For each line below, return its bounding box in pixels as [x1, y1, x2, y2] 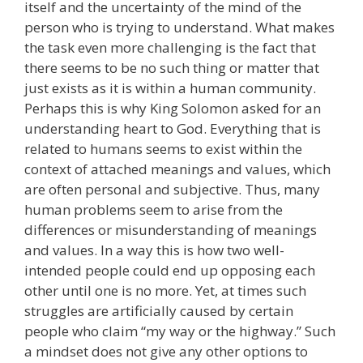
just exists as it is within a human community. [24, 79, 316, 98]
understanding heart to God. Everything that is [24, 119, 321, 139]
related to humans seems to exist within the [24, 139, 302, 159]
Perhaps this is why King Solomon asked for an [24, 99, 321, 118]
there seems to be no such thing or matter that [24, 58, 319, 78]
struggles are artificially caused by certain [24, 301, 293, 321]
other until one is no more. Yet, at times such [24, 281, 306, 301]
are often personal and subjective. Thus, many [24, 180, 320, 199]
